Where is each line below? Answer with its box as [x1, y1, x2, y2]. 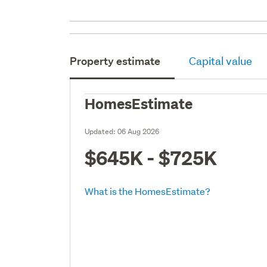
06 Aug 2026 [117, 126, 160, 136]
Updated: [85, 126, 118, 136]
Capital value [189, 54, 253, 68]
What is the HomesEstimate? [85, 184, 211, 197]
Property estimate [70, 54, 161, 68]
